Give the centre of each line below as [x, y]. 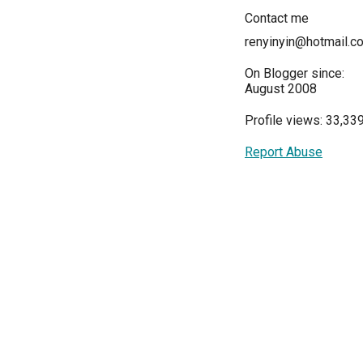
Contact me [277, 19]
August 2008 [281, 89]
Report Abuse [284, 152]
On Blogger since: [295, 74]
